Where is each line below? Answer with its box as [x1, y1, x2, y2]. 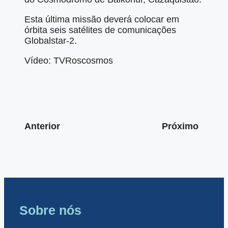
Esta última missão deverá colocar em [24, 14, 179, 25]
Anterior [24, 121, 60, 132]
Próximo [162, 121, 198, 132]
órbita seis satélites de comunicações [24, 25, 176, 36]
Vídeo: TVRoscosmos [24, 55, 113, 66]
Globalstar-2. [24, 36, 77, 46]
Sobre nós [19, 203, 81, 218]
